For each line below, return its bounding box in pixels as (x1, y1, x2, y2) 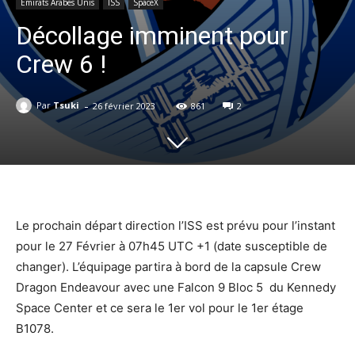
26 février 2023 (93, 100, 155, 112)
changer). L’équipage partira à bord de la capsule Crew (16, 259, 321, 274)
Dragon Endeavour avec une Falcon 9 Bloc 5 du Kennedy (16, 280, 336, 295)
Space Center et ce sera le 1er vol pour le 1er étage (16, 300, 303, 315)
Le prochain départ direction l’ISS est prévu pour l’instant (16, 218, 335, 233)
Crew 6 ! (16, 48, 106, 79)
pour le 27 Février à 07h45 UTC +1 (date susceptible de (16, 239, 327, 254)
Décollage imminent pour (16, 20, 288, 51)
